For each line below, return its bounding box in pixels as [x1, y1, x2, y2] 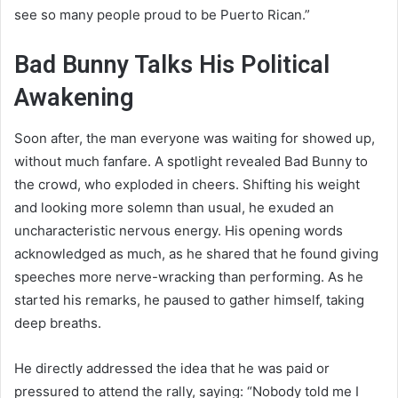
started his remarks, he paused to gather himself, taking [14, 291, 364, 308]
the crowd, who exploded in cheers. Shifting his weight [14, 175, 360, 193]
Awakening [14, 84, 134, 113]
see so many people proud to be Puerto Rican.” [14, 6, 310, 24]
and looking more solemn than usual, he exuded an [14, 198, 334, 216]
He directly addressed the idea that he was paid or [14, 359, 330, 377]
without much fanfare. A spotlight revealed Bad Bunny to [14, 152, 368, 170]
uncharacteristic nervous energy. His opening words [14, 221, 343, 239]
